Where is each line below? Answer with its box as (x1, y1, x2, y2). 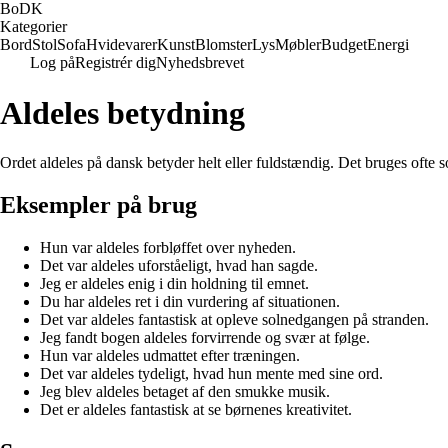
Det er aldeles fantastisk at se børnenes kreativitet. (40, 400, 352, 418)
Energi (367, 36, 409, 53)
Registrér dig (75, 54, 156, 71)
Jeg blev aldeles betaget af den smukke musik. (40, 382, 330, 400)
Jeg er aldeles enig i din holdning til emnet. (40, 274, 309, 292)
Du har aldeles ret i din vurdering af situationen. (40, 292, 340, 310)
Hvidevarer (86, 36, 157, 53)
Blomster (195, 36, 252, 53)
